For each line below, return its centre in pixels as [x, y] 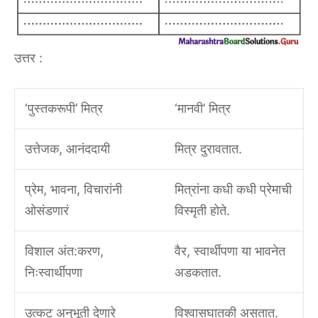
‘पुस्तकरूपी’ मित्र [64, 108]
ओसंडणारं [46, 210]
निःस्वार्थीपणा [53, 272]
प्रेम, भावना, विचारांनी [73, 189]
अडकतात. [198, 272]
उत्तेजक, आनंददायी [67, 148]
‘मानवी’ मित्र [202, 108]
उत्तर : [28, 57]
